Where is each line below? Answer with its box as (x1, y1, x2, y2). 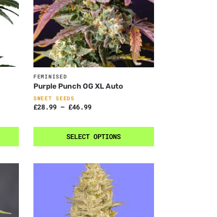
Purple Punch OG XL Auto (33, 82, 124, 91)
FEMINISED (33, 73, 67, 80)
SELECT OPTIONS (66, 132, 121, 141)
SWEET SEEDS (33, 94, 75, 102)
